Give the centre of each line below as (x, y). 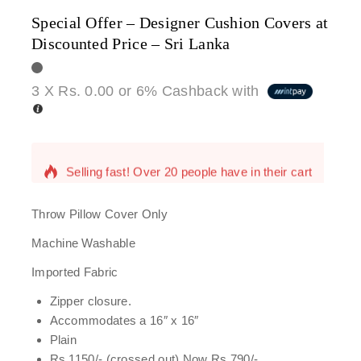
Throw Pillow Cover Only (100, 214)
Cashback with (210, 91)
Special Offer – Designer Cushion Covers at (180, 23)
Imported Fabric (75, 272)
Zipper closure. (90, 301)
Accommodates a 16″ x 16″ (124, 321)
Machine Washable (83, 243)
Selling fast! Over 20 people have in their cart (189, 163)
